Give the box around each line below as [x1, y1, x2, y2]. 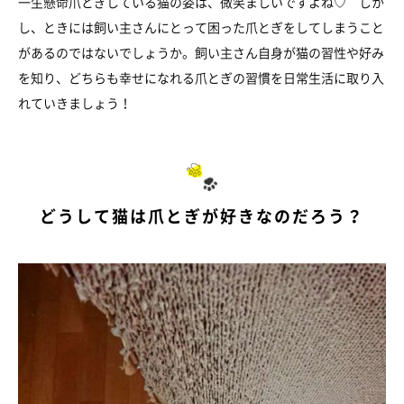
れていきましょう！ [18, 94, 132, 113]
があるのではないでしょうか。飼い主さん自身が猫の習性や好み [18, 43, 384, 62]
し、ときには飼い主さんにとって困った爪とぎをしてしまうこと [18, 18, 384, 37]
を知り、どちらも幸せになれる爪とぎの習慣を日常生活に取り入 [18, 69, 384, 87]
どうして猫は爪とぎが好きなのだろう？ [40, 204, 364, 229]
